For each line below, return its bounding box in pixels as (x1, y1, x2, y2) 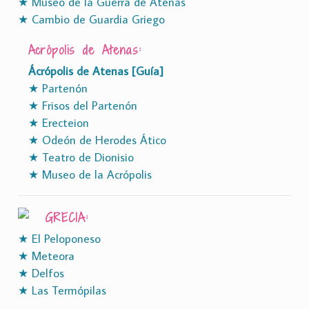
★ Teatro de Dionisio (28, 149, 134, 165)
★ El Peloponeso (18, 230, 101, 246)
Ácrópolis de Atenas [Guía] (28, 63, 163, 79)
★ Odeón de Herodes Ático (28, 132, 166, 148)
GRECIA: (45, 208, 88, 226)
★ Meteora (18, 248, 74, 263)
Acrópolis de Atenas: (28, 41, 141, 59)
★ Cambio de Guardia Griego (18, 11, 165, 27)
